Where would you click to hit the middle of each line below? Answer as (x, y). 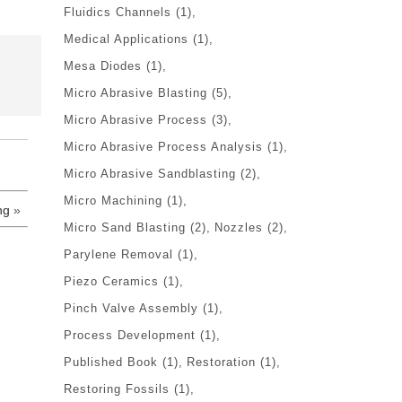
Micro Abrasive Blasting (135, 92)
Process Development (130, 335)
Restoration (221, 362)
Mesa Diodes (103, 66)
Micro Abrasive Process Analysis (163, 146)
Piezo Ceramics (111, 281)
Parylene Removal (118, 254)
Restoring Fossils (117, 389)
